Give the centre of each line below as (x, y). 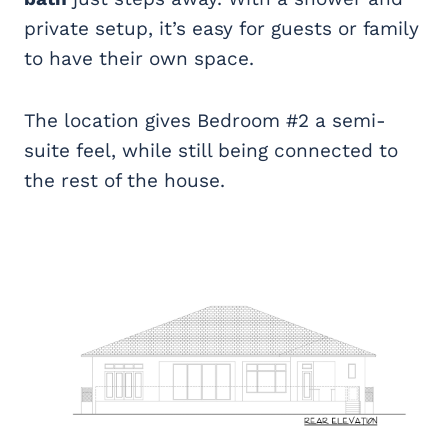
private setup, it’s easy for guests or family (221, 28)
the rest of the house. (124, 180)
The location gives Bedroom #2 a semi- (205, 120)
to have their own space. (139, 58)
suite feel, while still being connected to (211, 150)
